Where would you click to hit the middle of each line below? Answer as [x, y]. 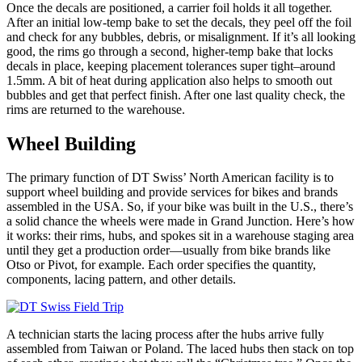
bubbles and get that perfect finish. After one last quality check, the [176, 95]
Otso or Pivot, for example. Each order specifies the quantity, [161, 265]
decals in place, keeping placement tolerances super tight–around [171, 65]
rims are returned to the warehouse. [96, 109]
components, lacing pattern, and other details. [121, 280]
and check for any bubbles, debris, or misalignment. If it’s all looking [181, 36]
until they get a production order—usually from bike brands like [168, 250]
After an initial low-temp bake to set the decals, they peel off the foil [179, 22]
